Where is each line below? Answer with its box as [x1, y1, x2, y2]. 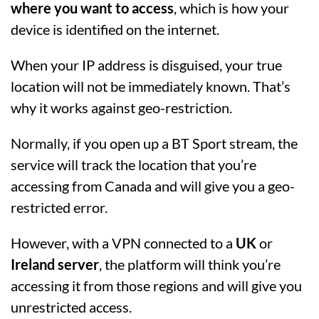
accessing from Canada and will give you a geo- [11, 177, 295, 194]
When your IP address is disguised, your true [11, 56, 282, 73]
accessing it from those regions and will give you [11, 277, 302, 294]
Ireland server [11, 256, 99, 273]
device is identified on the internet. [11, 21, 219, 38]
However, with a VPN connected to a [11, 234, 236, 251]
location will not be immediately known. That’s [11, 78, 291, 95]
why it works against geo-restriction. [11, 99, 232, 116]
